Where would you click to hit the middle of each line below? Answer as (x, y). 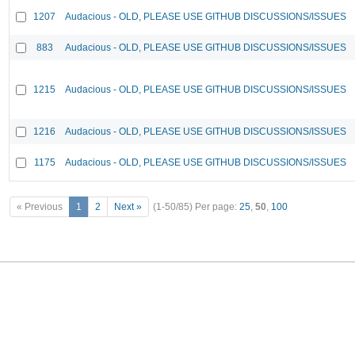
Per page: (217, 207)
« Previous (40, 207)
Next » (128, 207)
